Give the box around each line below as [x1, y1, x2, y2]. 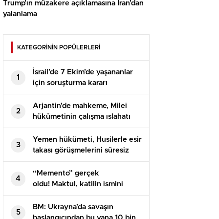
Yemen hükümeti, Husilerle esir [33, 136, 142, 144]
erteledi [33, 157, 60, 165]
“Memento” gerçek [33, 170, 99, 177]
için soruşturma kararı [33, 79, 108, 87]
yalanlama [3, 10, 37, 18]
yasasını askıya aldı [33, 124, 97, 131]
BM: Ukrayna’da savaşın [33, 203, 113, 211]
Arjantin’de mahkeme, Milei [33, 102, 127, 110]
